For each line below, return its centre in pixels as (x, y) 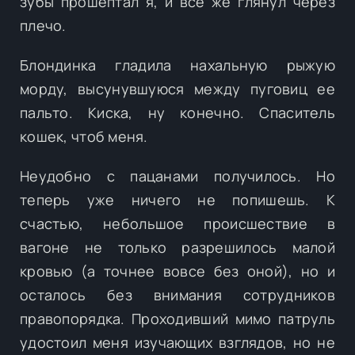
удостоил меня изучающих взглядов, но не (177, 342)
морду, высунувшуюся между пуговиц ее (177, 88)
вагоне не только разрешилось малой (177, 247)
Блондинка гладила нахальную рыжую (177, 65)
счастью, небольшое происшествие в (177, 223)
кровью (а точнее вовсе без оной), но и (177, 271)
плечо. (43, 25)
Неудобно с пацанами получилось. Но (177, 176)
